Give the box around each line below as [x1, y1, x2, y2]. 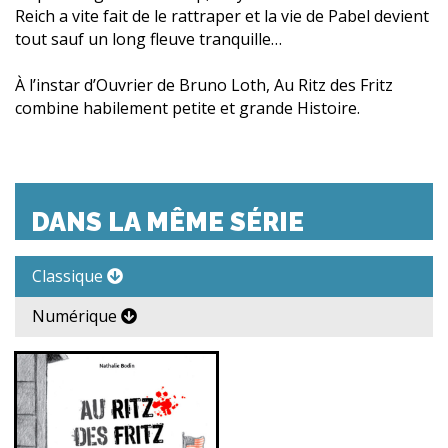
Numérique [32, 305, 121, 328]
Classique [32, 265, 107, 288]
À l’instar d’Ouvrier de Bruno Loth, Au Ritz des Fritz [15, 74, 393, 97]
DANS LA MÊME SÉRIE [31, 207, 304, 238]
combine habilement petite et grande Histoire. [15, 97, 360, 120]
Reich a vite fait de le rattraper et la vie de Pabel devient [15, 5, 429, 28]
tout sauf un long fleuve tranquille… [15, 28, 282, 51]
